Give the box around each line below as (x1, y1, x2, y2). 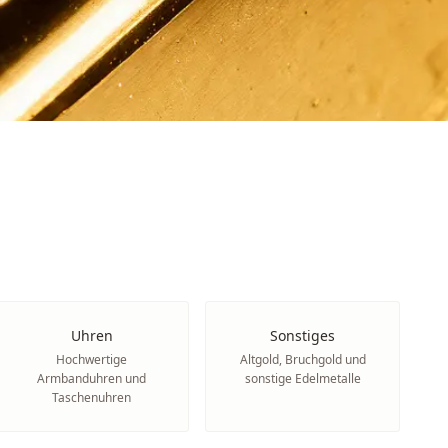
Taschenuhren (52, 389, 132, 406)
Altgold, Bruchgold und (239, 351, 366, 368)
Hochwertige (56, 351, 128, 368)
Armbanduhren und (37, 370, 147, 387)
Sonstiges (270, 326, 336, 345)
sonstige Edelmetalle (244, 370, 361, 387)
